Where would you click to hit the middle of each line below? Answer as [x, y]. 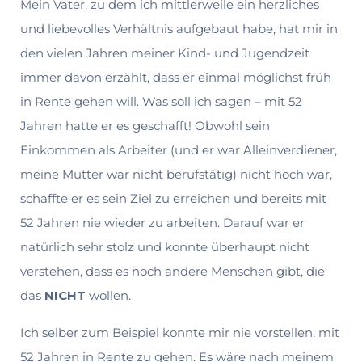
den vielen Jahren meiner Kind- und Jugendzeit [165, 53]
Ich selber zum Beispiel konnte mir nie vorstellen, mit [180, 332]
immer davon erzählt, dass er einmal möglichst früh [176, 77]
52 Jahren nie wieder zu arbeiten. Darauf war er [162, 222]
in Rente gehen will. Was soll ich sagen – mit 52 [161, 101]
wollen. [108, 295]
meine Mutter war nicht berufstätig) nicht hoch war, [176, 174]
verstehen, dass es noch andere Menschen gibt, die [173, 271]
